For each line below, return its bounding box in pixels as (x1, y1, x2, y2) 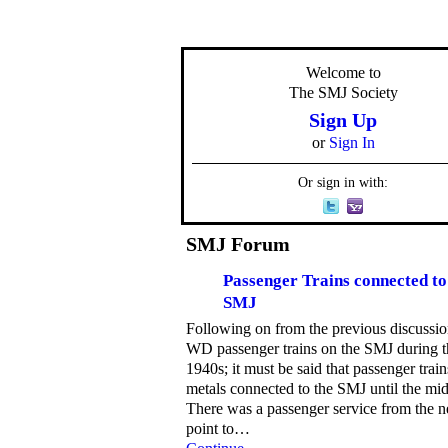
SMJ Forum (186, 232, 290, 255)
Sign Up (309, 108, 377, 131)
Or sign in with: (298, 174, 388, 190)
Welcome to (305, 63, 381, 81)
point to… (186, 419, 250, 437)
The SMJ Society (288, 83, 398, 101)
